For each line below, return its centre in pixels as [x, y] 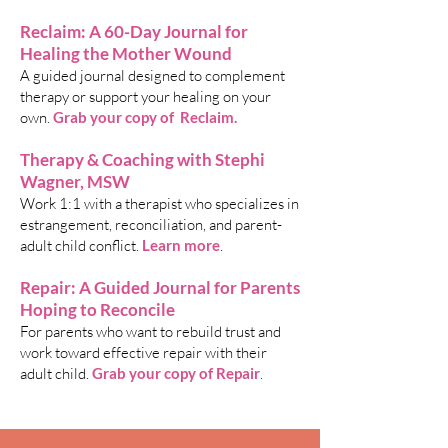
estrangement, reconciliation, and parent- [151, 224]
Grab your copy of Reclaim [143, 117]
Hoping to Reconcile [97, 309]
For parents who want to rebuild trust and [150, 331]
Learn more [181, 245]
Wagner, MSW [75, 181]
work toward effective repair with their [143, 352]
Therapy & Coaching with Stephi [142, 159]
